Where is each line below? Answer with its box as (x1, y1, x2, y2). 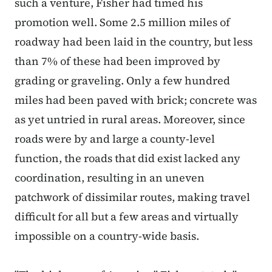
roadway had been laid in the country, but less (15, 34, 253, 50)
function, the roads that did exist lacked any (15, 151, 240, 166)
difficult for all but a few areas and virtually (15, 209, 239, 225)
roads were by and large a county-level (15, 131, 215, 147)
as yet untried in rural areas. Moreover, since (15, 112, 245, 127)
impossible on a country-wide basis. (15, 228, 199, 244)
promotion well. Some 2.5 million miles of (15, 15, 230, 30)
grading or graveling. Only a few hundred (15, 73, 230, 89)
